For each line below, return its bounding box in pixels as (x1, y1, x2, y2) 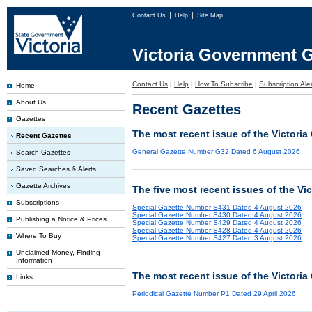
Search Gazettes (16, 148, 70, 156)
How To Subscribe (195, 80, 253, 88)
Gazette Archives (16, 182, 70, 189)
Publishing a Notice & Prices (16, 215, 107, 223)
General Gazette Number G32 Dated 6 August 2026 (132, 148, 300, 155)
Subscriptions (16, 198, 59, 206)
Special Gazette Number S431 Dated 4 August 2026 (132, 203, 302, 211)
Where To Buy (16, 232, 61, 240)
